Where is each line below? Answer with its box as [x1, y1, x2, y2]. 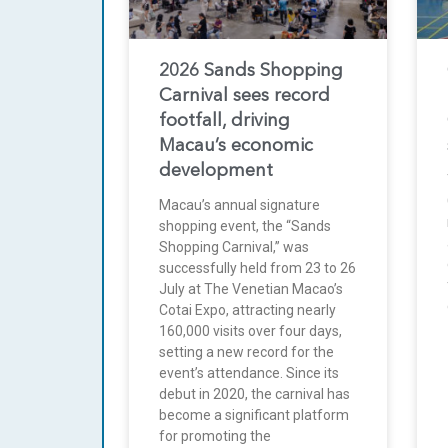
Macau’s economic [159, 137, 313, 156]
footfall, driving [159, 112, 290, 131]
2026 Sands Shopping [159, 62, 343, 81]
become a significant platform [159, 407, 349, 424]
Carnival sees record [159, 87, 330, 106]
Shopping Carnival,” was [159, 239, 309, 256]
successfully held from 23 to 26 [159, 260, 356, 277]
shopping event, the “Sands [159, 218, 331, 235]
